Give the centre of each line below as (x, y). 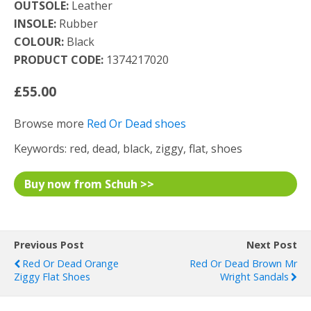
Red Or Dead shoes (136, 124)
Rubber (77, 24)
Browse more (50, 124)
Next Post (272, 245)
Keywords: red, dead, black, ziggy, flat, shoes (128, 149)
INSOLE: (35, 24)
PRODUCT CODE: (59, 60)
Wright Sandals (254, 277)
